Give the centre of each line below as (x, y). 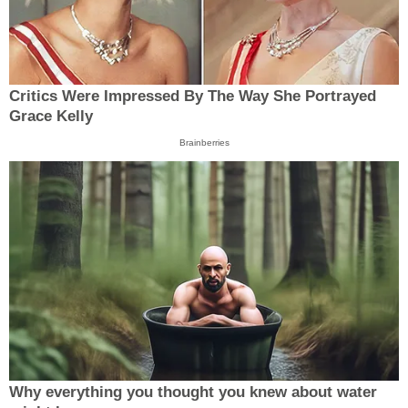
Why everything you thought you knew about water (193, 392)
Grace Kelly (51, 117)
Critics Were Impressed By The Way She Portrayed (193, 97)
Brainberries (204, 143)
